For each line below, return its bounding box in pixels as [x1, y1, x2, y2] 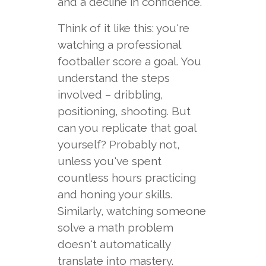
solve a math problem [57, 221, 173, 234]
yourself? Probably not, [57, 138, 180, 151]
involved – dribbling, [57, 88, 163, 101]
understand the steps [57, 71, 170, 84]
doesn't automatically [57, 237, 170, 251]
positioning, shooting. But [57, 104, 191, 118]
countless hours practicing [57, 171, 196, 184]
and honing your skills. [57, 188, 172, 201]
